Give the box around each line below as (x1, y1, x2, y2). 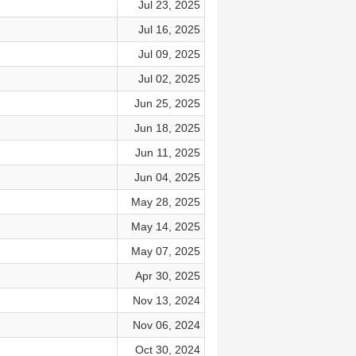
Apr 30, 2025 (134, 269, 200, 282)
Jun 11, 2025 (134, 146, 200, 159)
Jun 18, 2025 (133, 122, 200, 134)
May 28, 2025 (130, 195, 200, 208)
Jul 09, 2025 (137, 48, 200, 60)
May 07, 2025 (130, 245, 200, 257)
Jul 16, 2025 (137, 23, 200, 36)
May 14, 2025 (130, 220, 200, 233)
